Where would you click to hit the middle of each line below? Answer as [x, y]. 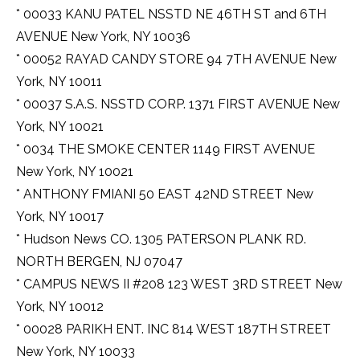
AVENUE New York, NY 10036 [103, 37]
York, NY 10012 [60, 307]
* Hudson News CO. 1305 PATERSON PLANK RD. [161, 239]
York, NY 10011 [59, 82]
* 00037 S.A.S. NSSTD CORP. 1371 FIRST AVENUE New [178, 104]
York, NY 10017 [60, 217]
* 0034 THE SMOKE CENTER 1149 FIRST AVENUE [166, 149]
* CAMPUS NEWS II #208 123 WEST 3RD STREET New [179, 284]
